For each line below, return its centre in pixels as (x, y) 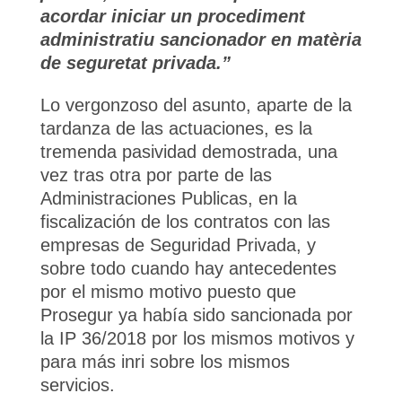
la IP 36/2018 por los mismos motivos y (197, 338)
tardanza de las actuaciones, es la (176, 128)
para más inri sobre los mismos (165, 362)
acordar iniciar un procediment (172, 16)
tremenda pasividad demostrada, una (188, 152)
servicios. (77, 385)
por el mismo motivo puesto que (168, 292)
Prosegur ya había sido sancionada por (196, 315)
